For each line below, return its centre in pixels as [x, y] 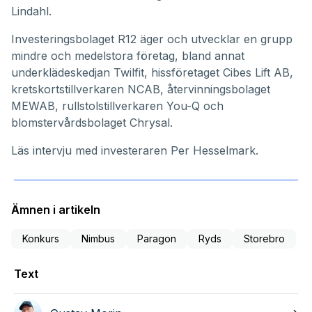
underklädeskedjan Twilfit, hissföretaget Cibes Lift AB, [152, 72]
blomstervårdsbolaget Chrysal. [92, 122]
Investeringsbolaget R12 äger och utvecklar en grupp [152, 39]
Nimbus [98, 238]
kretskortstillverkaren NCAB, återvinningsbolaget [141, 89]
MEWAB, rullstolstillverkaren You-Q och [117, 106]
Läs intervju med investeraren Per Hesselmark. [135, 150]
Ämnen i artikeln [56, 209]
